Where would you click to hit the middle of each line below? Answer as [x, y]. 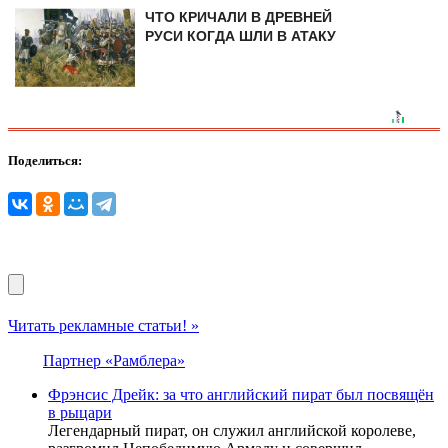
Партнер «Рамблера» [114, 360]
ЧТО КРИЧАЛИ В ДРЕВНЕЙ [238, 17]
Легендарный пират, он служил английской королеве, [232, 430]
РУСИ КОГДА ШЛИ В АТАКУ [240, 36]
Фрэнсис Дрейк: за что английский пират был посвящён [241, 394]
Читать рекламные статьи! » [103, 325]
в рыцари [80, 412]
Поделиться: [45, 161]
